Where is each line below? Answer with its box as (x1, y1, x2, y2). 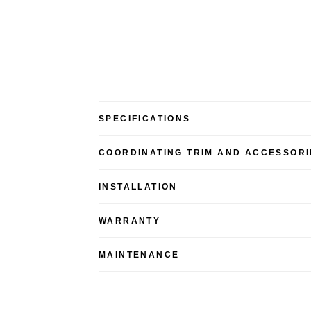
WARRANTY (99, 215, 161, 226)
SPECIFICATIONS (99, 113, 191, 124)
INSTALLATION (99, 181, 178, 192)
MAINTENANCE (99, 249, 180, 260)
